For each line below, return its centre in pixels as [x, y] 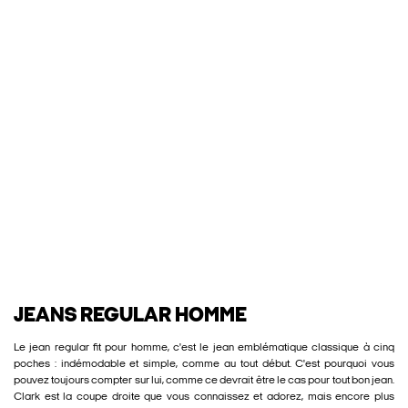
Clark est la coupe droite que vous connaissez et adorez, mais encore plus [204, 398]
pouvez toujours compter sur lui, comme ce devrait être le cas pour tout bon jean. [204, 381]
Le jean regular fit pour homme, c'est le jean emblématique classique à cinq [204, 348]
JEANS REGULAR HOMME [130, 317]
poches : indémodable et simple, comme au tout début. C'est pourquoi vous [204, 365]
